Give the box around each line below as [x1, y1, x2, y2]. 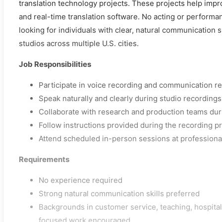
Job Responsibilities [19, 59, 91, 69]
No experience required [39, 175, 122, 185]
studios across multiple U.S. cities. [19, 39, 139, 49]
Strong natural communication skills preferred [39, 189, 200, 199]
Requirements [19, 155, 69, 165]
